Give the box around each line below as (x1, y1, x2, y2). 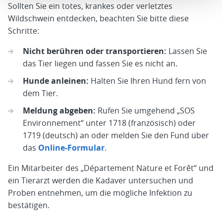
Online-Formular (38, 142, 105, 153)
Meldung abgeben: (23, 105, 96, 116)
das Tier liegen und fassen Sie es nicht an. (23, 57, 177, 69)
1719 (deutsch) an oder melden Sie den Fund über (23, 129, 209, 141)
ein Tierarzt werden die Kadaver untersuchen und (8, 174, 193, 186)
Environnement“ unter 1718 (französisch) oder (23, 117, 196, 128)
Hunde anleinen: (23, 75, 89, 86)
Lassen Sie (166, 45, 207, 56)
